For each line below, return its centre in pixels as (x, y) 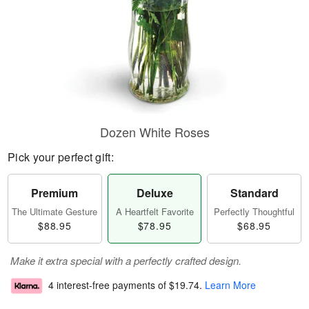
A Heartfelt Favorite (154, 211)
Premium (55, 193)
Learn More (230, 285)
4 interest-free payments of (109, 285)
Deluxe (154, 193)
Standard (254, 193)
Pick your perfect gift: (61, 157)
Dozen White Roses (154, 132)
